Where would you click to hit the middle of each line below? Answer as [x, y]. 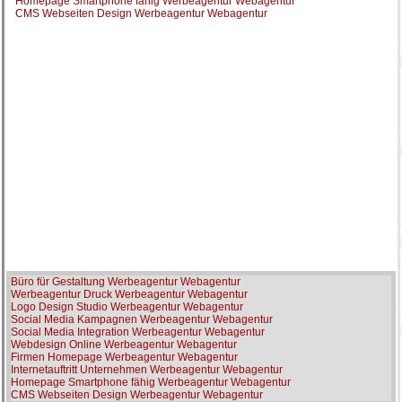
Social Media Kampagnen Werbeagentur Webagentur [142, 319]
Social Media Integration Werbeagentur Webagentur [138, 332]
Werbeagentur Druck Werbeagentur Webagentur [129, 294]
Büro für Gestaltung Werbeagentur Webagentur [126, 282]
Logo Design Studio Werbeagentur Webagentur [127, 307]
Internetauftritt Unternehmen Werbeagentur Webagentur [147, 370]
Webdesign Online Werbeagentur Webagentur [124, 345]
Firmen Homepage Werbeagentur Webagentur [124, 357]
